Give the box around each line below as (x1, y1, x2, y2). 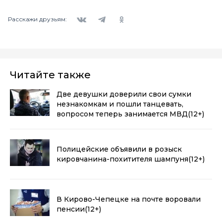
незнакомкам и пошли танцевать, (56, 99, 183, 109)
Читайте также (10, 68, 91, 81)
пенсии (56, 204, 85, 214)
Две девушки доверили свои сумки (56, 89, 191, 99)
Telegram (91, 8, 121, 17)
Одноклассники (111, 8, 164, 17)
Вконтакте (71, 8, 107, 17)
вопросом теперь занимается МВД (56, 109, 188, 118)
